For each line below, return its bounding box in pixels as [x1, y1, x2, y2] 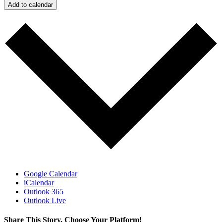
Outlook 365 [24, 187, 63, 196]
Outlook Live [24, 196, 66, 205]
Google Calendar [24, 169, 77, 178]
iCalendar [24, 178, 54, 187]
